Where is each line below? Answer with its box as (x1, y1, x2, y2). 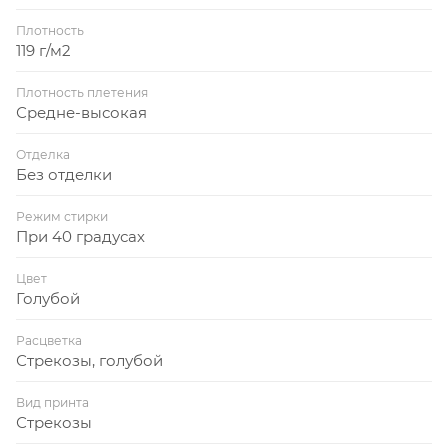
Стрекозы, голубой (16, 350, 163, 370)
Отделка (16, 146, 70, 162)
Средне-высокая (16, 102, 147, 122)
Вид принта (16, 394, 89, 410)
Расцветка (16, 332, 82, 348)
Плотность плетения (16, 84, 148, 100)
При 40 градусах (16, 226, 145, 246)
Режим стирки (16, 208, 108, 224)
